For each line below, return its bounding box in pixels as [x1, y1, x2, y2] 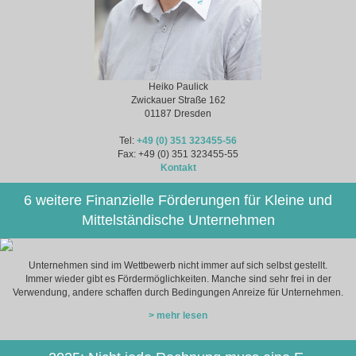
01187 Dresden [145, 107, 211, 119]
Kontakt [160, 161, 196, 173]
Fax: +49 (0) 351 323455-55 [118, 148, 238, 160]
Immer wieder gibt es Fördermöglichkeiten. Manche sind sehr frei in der [25, 273, 331, 284]
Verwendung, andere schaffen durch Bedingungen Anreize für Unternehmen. [13, 286, 343, 298]
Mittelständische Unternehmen [81, 211, 275, 228]
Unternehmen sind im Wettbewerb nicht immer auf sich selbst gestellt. [29, 259, 327, 271]
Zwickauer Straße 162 [130, 94, 226, 106]
